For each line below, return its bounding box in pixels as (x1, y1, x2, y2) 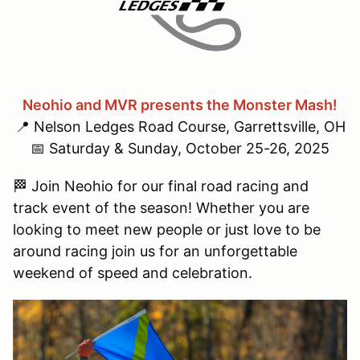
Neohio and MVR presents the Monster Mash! (22, 96, 337, 113)
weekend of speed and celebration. (13, 264, 252, 281)
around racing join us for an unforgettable (13, 242, 297, 260)
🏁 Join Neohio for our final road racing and (13, 177, 309, 194)
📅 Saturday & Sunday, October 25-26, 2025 (31, 139, 329, 157)
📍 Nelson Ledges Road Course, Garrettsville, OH (14, 117, 346, 135)
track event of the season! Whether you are (13, 198, 309, 216)
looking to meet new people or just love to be (13, 220, 321, 238)
